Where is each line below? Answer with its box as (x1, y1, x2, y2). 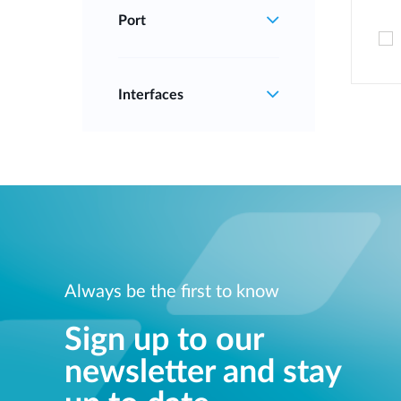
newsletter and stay (64, 356, 341, 389)
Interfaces (118, 88, 183, 103)
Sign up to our (64, 324, 263, 357)
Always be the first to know (64, 282, 279, 301)
